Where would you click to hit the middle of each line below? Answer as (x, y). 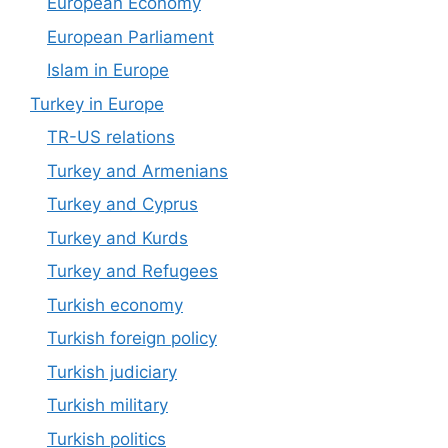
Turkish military (107, 405)
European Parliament (130, 36)
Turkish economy (115, 304)
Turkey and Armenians (137, 170)
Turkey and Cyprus (122, 204)
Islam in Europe (108, 70)
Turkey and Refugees (132, 271)
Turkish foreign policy (132, 338)
